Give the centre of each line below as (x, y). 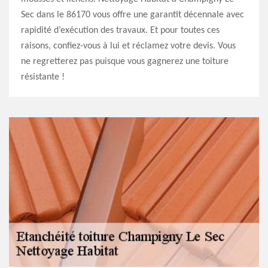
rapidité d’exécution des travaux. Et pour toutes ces (120, 31)
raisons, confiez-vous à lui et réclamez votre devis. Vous (128, 46)
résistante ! (43, 77)
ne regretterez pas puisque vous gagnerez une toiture (125, 62)
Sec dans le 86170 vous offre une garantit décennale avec (133, 15)
